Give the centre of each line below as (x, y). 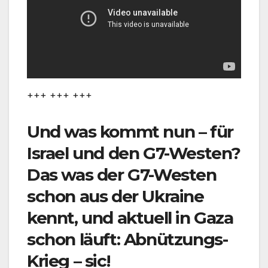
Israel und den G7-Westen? (134, 153)
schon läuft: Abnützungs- (127, 239)
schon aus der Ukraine (115, 196)
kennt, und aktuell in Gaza (130, 217)
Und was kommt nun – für (130, 131)
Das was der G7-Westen (122, 174)
